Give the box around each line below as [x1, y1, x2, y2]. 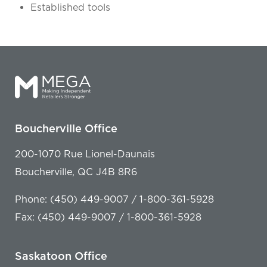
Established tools [30, 1, 110, 13]
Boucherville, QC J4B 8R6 [15, 166, 137, 178]
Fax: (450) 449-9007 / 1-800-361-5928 [15, 212, 201, 223]
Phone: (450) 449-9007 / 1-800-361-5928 [15, 194, 214, 206]
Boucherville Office [15, 122, 117, 135]
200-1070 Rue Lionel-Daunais [15, 148, 155, 160]
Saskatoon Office [15, 250, 107, 263]
